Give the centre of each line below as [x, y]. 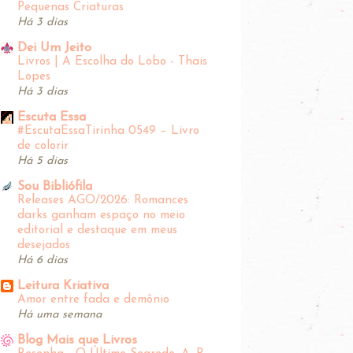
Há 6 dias [43, 260]
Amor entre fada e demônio [93, 299]
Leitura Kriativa [63, 286]
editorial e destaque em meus [97, 230]
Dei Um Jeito [54, 48]
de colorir [43, 146]
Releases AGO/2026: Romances [103, 200]
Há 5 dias [43, 161]
